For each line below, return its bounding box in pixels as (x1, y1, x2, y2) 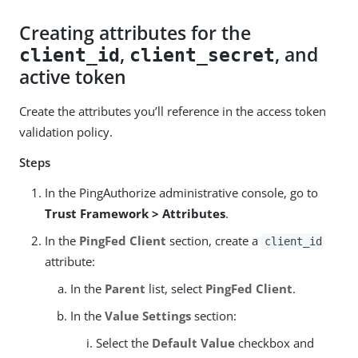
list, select (145, 280, 205, 296)
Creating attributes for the (19, 20, 251, 46)
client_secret (129, 44, 275, 66)
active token (19, 64, 126, 89)
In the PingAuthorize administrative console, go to (45, 184, 318, 201)
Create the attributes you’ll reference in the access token (19, 102, 326, 119)
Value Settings (105, 307, 191, 324)
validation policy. (19, 123, 113, 140)
